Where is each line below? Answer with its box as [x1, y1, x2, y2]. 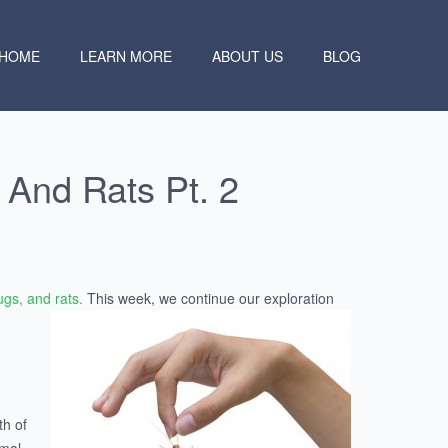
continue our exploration [181, 288, 335, 308]
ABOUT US [211, 45, 283, 66]
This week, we [83, 288, 182, 308]
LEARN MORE [79, 45, 172, 66]
